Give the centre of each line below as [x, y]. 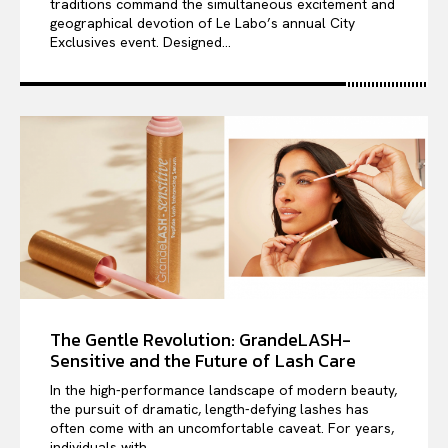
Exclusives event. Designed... [140, 41]
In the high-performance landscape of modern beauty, [223, 390]
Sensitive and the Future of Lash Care [203, 361]
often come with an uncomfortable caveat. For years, [222, 428]
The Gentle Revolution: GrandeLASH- [200, 340]
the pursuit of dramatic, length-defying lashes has [209, 409]
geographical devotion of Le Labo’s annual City [202, 22]
